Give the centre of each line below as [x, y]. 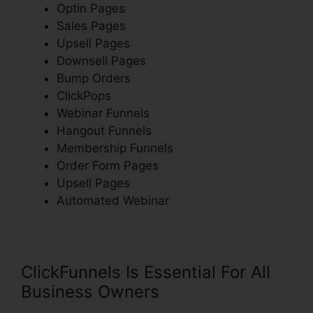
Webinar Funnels [103, 113]
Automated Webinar [113, 200]
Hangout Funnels [104, 130]
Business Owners [90, 291]
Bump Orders [94, 78]
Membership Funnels [115, 148]
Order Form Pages [108, 165]
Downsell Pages [101, 60]
